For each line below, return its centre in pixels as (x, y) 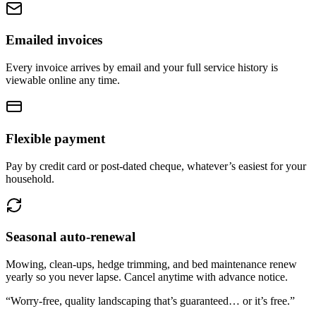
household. (30, 178)
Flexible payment (55, 138)
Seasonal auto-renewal (71, 237)
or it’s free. (266, 301)
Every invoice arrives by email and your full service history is (142, 68)
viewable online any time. (63, 80)
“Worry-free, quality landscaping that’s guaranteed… (124, 301)
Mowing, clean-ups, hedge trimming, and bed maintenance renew (151, 264)
